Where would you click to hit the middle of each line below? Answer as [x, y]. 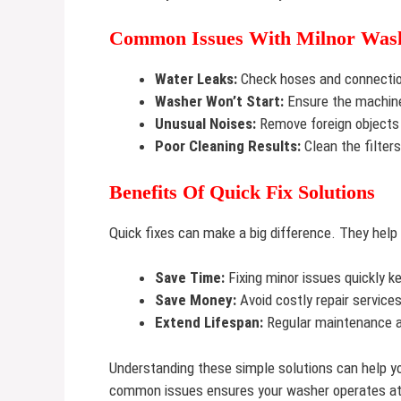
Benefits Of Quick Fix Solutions [242, 192]
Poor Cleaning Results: [228, 146]
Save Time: [190, 277]
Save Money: [196, 300]
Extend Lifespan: [209, 322]
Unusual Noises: [205, 124]
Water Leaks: [196, 79]
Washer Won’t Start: [219, 101]
